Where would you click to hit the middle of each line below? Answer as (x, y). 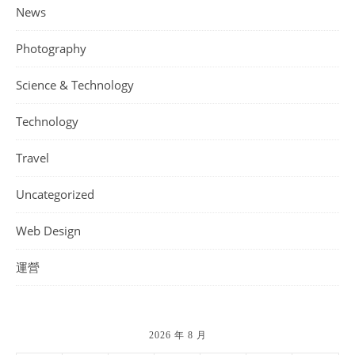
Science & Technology (75, 85)
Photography (51, 48)
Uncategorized (55, 194)
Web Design (48, 231)
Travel (32, 158)
